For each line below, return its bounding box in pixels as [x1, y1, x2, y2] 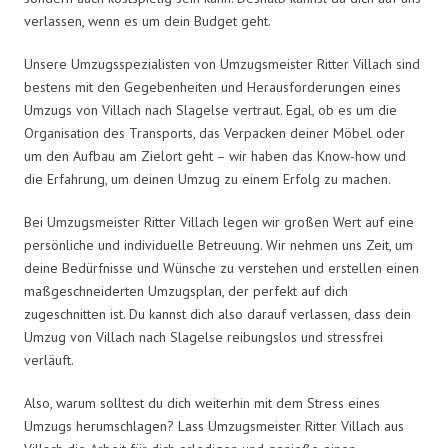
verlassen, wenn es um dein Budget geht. [24, 11, 271, 30]
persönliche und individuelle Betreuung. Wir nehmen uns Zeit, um [24, 235, 413, 254]
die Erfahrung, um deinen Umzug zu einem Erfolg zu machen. [24, 169, 391, 188]
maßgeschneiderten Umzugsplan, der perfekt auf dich [24, 281, 348, 300]
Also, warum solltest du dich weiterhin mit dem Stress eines [24, 393, 380, 412]
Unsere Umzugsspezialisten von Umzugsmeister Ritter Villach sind [24, 54, 420, 73]
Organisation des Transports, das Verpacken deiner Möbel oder [24, 123, 405, 142]
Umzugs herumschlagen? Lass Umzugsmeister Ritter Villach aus [24, 416, 404, 435]
